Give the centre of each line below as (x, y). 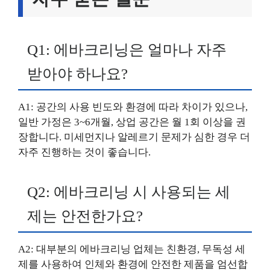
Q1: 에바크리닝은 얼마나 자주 (127, 50)
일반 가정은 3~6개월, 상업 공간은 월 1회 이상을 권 (132, 122)
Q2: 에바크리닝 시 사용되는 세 (129, 192)
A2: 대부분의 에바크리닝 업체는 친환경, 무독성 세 (132, 249)
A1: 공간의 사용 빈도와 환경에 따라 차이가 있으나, (133, 107)
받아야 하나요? (77, 74)
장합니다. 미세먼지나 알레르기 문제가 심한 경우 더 (134, 137)
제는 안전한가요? (85, 216)
